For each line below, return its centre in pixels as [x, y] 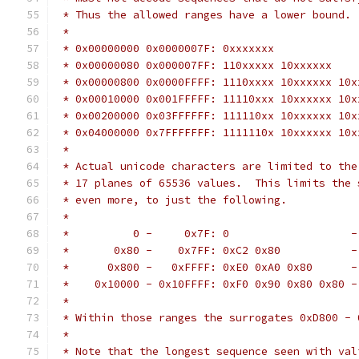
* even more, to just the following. [171, 200]
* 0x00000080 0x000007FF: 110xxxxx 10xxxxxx [194, 65]
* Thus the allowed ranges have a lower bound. [204, 15]
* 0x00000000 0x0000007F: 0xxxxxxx [165, 48]
